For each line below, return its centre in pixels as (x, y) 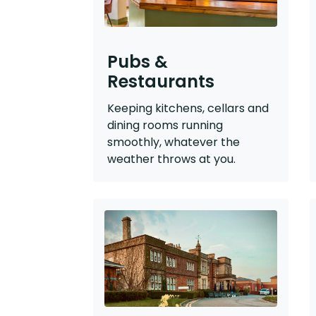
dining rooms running (165, 125)
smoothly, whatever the (174, 142)
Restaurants (161, 81)
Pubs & (138, 61)
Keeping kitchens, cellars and (188, 108)
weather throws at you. (171, 159)
